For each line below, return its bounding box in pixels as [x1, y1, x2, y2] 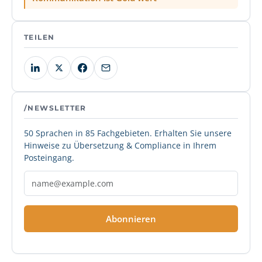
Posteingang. [24, 152, 74, 163]
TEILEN [24, 33, 55, 42]
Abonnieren [106, 213, 156, 225]
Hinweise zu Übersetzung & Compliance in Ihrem [24, 140, 216, 151]
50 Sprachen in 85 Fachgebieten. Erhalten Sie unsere [24, 127, 232, 139]
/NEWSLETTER [24, 104, 87, 112]
